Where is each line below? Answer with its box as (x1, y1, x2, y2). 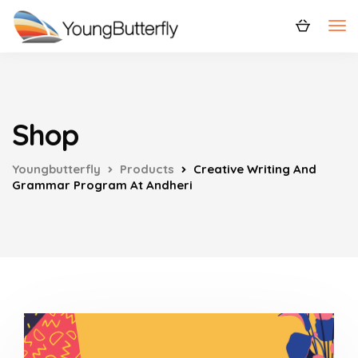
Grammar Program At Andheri (12, 177, 193, 193)
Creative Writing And (193, 161, 316, 177)
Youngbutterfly (12, 161, 101, 177)
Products (120, 161, 174, 177)
